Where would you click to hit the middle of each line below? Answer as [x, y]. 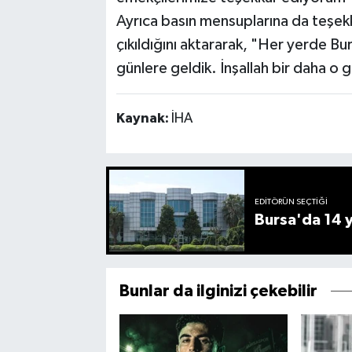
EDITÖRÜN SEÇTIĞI [291, 202]
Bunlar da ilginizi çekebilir [218, 291]
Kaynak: [143, 119]
